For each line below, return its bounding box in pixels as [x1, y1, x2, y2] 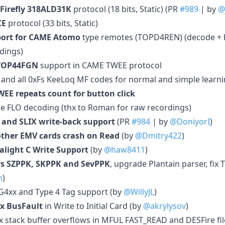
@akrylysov [143, 200, 186, 211]
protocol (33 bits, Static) [6, 17, 98, 29]
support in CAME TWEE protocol [38, 59, 162, 71]
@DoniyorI [170, 116, 210, 127]
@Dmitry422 [135, 130, 182, 141]
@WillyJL [124, 186, 154, 197]
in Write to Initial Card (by [43, 200, 143, 211]
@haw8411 [104, 144, 145, 155]
